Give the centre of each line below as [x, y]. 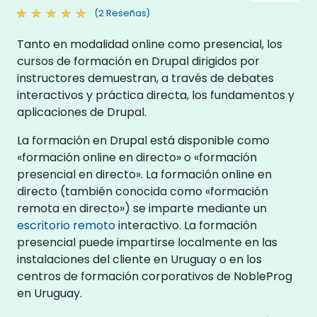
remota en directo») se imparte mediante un [142, 208]
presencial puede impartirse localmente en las [147, 242]
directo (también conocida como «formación [143, 191]
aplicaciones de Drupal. [82, 112]
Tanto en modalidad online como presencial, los [150, 44]
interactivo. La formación [186, 225]
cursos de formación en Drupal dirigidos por [138, 61]
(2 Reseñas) [122, 13]
